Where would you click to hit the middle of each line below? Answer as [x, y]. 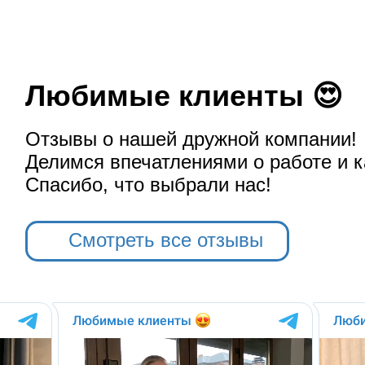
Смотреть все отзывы [165, 240]
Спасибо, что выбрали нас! [148, 185]
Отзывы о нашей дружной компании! [191, 139]
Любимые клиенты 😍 [184, 96]
